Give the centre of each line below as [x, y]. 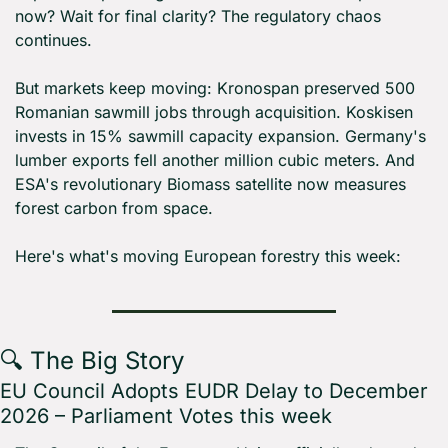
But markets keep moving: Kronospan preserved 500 [215, 88]
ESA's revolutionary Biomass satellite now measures [210, 184]
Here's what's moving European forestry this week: [208, 256]
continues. [53, 40]
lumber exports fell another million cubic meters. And [215, 160]
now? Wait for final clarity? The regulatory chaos [198, 16]
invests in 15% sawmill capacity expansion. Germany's [220, 136]
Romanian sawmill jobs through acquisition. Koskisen [214, 112]
